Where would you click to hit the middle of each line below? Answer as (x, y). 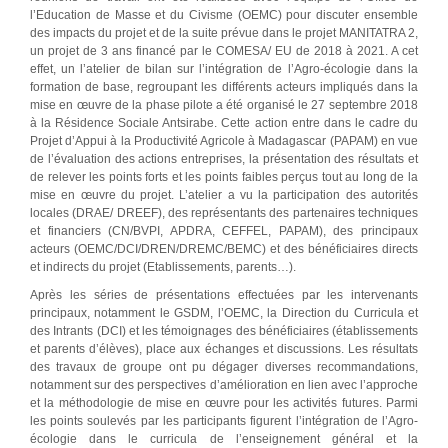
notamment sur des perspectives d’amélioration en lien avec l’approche (224, 385)
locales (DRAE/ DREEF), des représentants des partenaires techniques (224, 213)
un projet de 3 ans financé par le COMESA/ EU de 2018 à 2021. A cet (224, 51)
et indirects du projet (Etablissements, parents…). (163, 267)
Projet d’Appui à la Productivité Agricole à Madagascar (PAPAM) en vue (224, 141)
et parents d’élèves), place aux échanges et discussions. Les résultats (224, 349)
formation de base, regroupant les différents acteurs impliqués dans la (224, 87)
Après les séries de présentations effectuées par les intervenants (224, 295)
